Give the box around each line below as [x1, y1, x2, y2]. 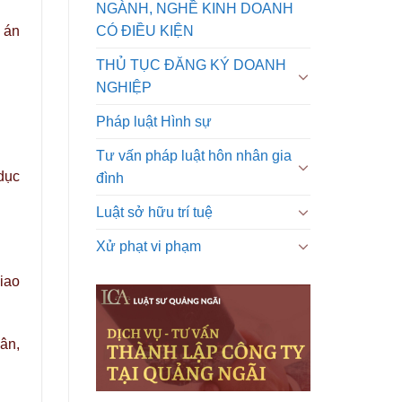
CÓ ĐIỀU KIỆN [96, 22, 194, 39]
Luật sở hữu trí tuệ [96, 204, 213, 220]
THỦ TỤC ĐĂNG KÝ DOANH [96, 57, 286, 73]
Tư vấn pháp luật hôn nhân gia [96, 147, 292, 163]
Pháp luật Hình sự [96, 113, 212, 129]
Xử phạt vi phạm [96, 238, 201, 254]
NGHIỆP [96, 79, 152, 95]
